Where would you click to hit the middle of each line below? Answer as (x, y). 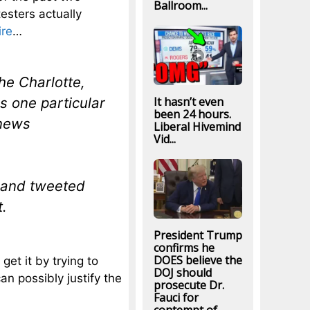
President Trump (198, 236)
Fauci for (176, 298)
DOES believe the (198, 261)
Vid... (164, 139)
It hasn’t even (188, 101)
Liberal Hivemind (197, 126)
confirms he (184, 248)
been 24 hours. (192, 114)
